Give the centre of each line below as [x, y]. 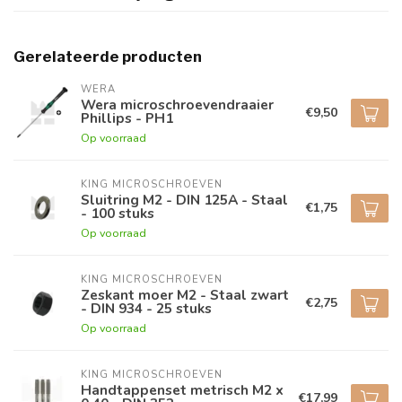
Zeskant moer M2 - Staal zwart [185, 295]
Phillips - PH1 [127, 118]
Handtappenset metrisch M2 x [182, 390]
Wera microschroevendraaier [177, 105]
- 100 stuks [118, 213]
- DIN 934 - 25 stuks [146, 308]
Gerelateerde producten [108, 57]
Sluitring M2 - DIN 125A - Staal [184, 200]
